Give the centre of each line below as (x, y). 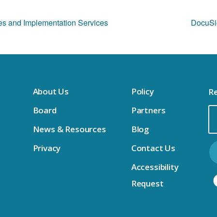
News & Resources (69, 129)
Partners (148, 110)
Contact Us (153, 148)
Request (147, 184)
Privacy (47, 148)
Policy (142, 92)
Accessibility (155, 167)
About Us (51, 92)
